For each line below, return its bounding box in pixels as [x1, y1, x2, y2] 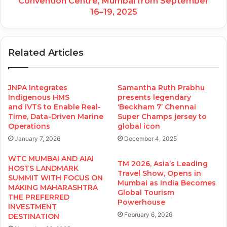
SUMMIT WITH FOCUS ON [8, 173, 103, 183]
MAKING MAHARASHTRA [8, 183, 98, 193]
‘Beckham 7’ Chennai [118, 102, 196, 112]
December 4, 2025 [124, 135, 177, 143]
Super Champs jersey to [118, 112, 207, 122]
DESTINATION [8, 212, 59, 221]
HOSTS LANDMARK [8, 164, 79, 173]
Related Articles [8, 47, 84, 59]
